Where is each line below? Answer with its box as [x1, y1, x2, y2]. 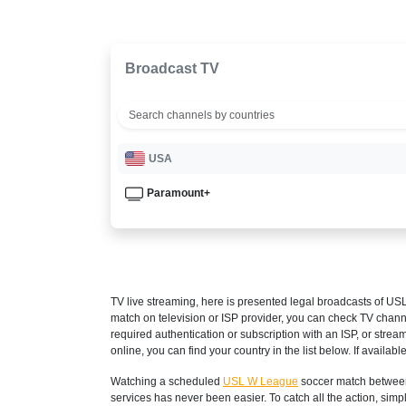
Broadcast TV [125, 60, 219, 76]
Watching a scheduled [111, 374, 223, 388]
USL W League [223, 374, 298, 388]
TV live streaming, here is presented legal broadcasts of [111, 295, 386, 308]
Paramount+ [147, 186, 210, 199]
